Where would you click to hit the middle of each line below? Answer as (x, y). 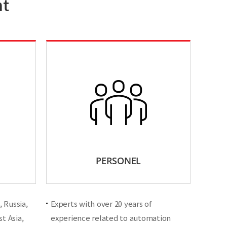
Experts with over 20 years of (101, 203)
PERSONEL (118, 161)
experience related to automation (111, 218)
